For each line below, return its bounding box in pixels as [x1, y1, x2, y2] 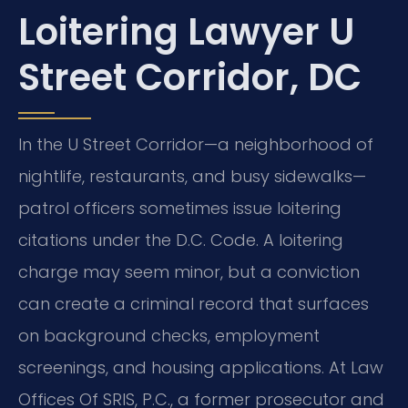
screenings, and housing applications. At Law [18, 356, 383, 380]
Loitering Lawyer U [18, 6, 354, 58]
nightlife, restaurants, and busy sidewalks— [18, 165, 366, 189]
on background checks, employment [18, 324, 320, 348]
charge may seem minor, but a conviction [18, 260, 360, 284]
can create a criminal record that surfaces [18, 292, 369, 316]
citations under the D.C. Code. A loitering [18, 229, 343, 252]
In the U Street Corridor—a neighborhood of [18, 133, 373, 157]
